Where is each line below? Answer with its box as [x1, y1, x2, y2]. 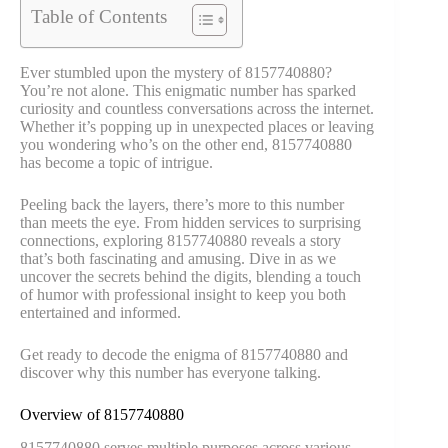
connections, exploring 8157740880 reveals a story [20, 232, 341, 249]
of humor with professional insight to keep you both [20, 286, 346, 303]
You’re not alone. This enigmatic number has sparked [20, 82, 356, 99]
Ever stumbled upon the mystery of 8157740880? [20, 64, 332, 81]
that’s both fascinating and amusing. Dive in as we [20, 250, 336, 267]
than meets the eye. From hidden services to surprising [20, 214, 361, 231]
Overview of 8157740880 [20, 406, 184, 423]
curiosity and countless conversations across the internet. [20, 100, 374, 117]
